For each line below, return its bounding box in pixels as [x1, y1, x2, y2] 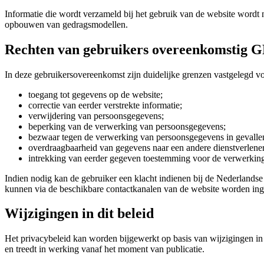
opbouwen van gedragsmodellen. [5, 19, 128, 29]
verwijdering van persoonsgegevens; [28, 110, 164, 121]
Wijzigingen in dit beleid [5, 206, 154, 222]
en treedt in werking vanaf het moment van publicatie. [5, 244, 204, 255]
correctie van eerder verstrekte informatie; [28, 100, 182, 110]
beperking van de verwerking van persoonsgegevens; [28, 121, 226, 131]
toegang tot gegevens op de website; [28, 89, 163, 100]
